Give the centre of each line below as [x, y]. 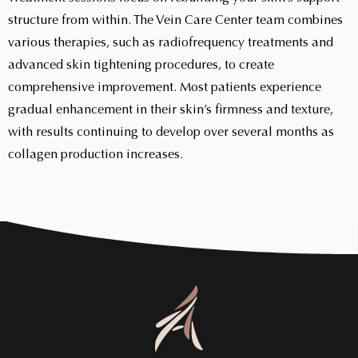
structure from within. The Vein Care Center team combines [175, 20]
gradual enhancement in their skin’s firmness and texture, [171, 109]
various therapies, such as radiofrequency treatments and [171, 42]
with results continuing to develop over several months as [171, 131]
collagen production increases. [95, 154]
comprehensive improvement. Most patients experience [165, 87]
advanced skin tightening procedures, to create [141, 64]
